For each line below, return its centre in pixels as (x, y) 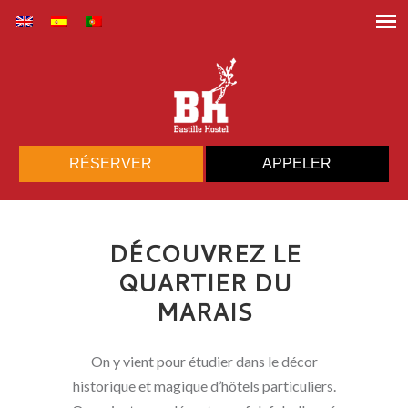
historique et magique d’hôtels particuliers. (204, 386)
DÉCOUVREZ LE (204, 253)
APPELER (297, 163)
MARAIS (204, 311)
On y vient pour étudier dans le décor (204, 361)
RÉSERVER (111, 163)
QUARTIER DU (204, 282)
